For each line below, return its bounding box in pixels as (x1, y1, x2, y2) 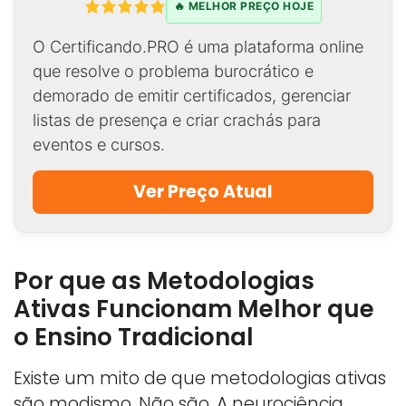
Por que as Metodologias (14, 264, 314, 297)
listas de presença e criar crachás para (33, 110, 321, 130)
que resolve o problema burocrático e (33, 61, 314, 81)
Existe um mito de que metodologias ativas (14, 365, 386, 391)
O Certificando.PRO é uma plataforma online (33, 36, 363, 56)
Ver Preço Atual (133, 179, 273, 204)
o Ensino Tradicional (14, 320, 254, 353)
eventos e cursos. (33, 134, 165, 154)
